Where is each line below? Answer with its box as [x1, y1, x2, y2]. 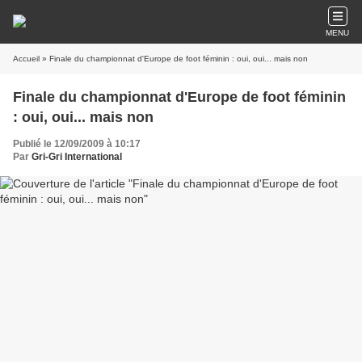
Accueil [13, 54, 40, 63]
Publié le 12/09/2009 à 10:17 [13, 138, 141, 149]
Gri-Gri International [32, 151, 122, 162]
